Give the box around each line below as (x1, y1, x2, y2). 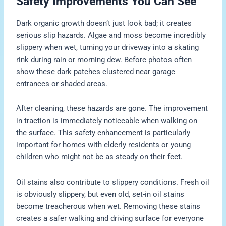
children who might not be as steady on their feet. (16, 152, 183, 162)
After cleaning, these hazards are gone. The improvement (16, 104, 208, 114)
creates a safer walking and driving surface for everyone (16, 213, 204, 223)
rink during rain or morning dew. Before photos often (16, 54, 192, 64)
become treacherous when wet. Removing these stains (16, 201, 201, 211)
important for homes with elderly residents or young (16, 140, 191, 150)
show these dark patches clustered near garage (16, 67, 176, 76)
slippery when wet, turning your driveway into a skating (16, 42, 199, 52)
